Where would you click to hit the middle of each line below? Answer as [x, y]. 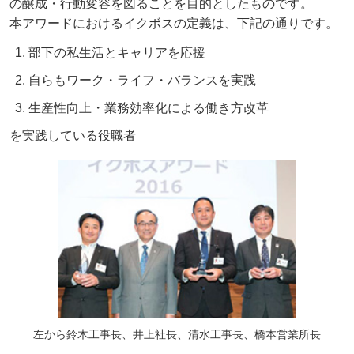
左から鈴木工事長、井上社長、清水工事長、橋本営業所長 [177, 335]
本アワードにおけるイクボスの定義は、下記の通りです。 [174, 24]
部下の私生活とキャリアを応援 [117, 53]
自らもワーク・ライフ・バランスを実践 [142, 81]
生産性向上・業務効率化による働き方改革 [149, 108]
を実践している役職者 [73, 136]
